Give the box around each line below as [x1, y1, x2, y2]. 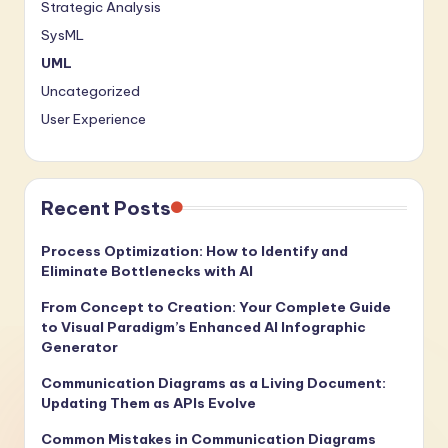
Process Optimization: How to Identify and [41, 242, 348, 261]
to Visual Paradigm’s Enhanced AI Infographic [41, 318, 366, 337]
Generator [41, 338, 118, 357]
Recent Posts [41, 196, 171, 221]
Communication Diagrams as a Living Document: [41, 374, 386, 393]
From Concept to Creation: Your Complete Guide [41, 298, 391, 317]
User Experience [41, 110, 146, 129]
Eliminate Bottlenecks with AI [41, 262, 253, 281]
